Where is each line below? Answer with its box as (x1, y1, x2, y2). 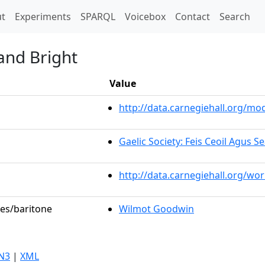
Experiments (15, 10, 71, 23)
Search (219, 10, 250, 23)
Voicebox (125, 10, 166, 23)
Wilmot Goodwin (119, 202, 194, 215)
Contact (175, 10, 210, 23)
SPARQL (80, 10, 115, 23)
